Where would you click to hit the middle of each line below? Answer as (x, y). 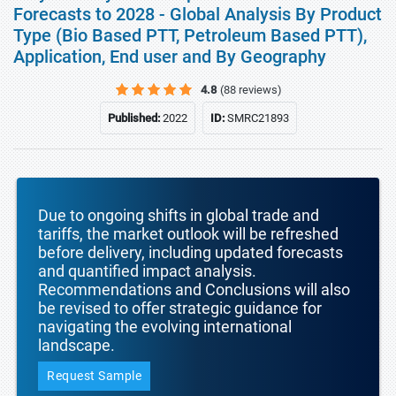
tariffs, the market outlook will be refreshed (188, 234)
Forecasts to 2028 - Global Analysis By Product (198, 14)
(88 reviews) (251, 90)
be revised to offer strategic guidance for (180, 308)
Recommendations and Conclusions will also (194, 289)
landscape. (76, 345)
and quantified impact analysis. (147, 271)
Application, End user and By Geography (170, 57)
